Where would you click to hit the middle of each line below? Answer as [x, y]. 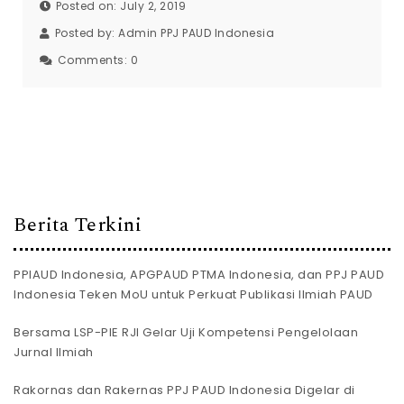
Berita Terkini [78, 225]
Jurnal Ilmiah [54, 353]
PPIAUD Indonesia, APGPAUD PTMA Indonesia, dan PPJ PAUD [199, 275]
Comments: [94, 60]
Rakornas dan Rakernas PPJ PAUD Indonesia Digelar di [184, 390]
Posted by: [86, 32]
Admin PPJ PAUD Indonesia [196, 32]
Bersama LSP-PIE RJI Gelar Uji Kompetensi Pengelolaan [186, 333]
